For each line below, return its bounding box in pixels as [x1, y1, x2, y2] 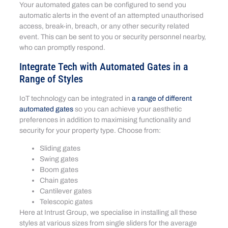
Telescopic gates [40, 198, 93, 206]
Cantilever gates [40, 187, 92, 195]
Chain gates [40, 177, 78, 185]
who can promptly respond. [19, 44, 106, 52]
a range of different [132, 94, 192, 102]
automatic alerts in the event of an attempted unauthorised [19, 12, 204, 20]
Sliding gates [40, 145, 81, 153]
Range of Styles [19, 72, 83, 85]
